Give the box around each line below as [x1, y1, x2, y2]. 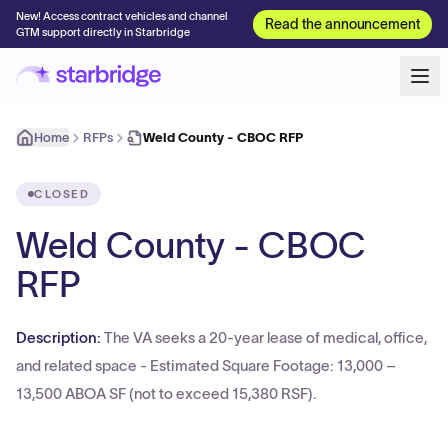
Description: [16, 329, 104, 346]
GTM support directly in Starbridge [16, 26, 190, 38]
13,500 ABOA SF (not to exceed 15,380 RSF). [16, 385, 317, 402]
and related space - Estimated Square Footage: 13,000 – [16, 357, 396, 374]
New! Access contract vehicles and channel [16, 10, 228, 22]
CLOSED [34, 188, 90, 200]
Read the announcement [265, 15, 420, 32]
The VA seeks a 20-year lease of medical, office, [104, 329, 427, 346]
